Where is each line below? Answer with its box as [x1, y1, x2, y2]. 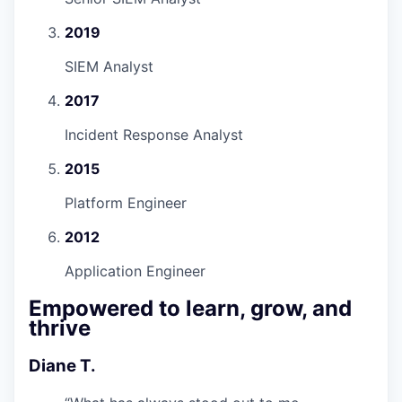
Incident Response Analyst [65, 126, 243, 144]
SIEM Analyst [65, 57, 153, 76]
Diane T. [29, 355, 96, 377]
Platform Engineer [65, 194, 187, 213]
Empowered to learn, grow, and [29, 295, 352, 322]
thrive [29, 315, 91, 342]
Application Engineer [65, 262, 205, 281]
